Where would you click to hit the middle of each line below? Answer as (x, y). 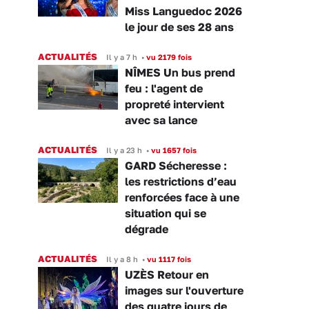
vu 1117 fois (168, 259)
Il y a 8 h (122, 259)
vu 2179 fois (168, 57)
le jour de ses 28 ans (179, 27)
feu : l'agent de (164, 88)
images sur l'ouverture (184, 290)
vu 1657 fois (173, 150)
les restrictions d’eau (181, 181)
